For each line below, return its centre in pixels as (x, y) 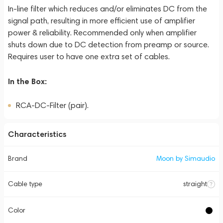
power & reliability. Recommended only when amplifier (102, 33)
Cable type (25, 184)
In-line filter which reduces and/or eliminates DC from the (108, 9)
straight (195, 184)
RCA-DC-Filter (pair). (52, 105)
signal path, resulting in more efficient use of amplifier (102, 21)
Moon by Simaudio (186, 159)
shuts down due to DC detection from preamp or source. (109, 45)
